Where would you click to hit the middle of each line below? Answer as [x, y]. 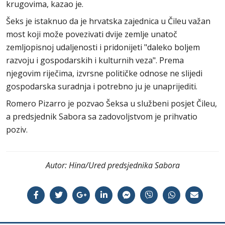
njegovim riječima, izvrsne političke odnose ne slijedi [104, 73]
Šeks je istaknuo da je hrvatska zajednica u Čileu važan [108, 21]
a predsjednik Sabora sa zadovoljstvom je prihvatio [102, 116]
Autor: [56, 165]
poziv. [17, 129]
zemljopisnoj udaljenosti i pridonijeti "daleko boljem [103, 47]
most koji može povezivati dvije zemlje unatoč [92, 34]
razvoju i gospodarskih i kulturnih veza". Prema [95, 60]
